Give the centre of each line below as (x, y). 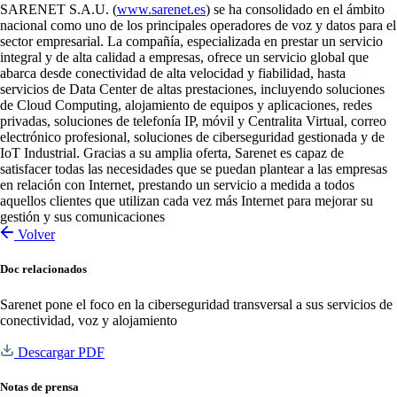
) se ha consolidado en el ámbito (295, 10)
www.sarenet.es (161, 10)
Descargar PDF (59, 352)
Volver (35, 235)
